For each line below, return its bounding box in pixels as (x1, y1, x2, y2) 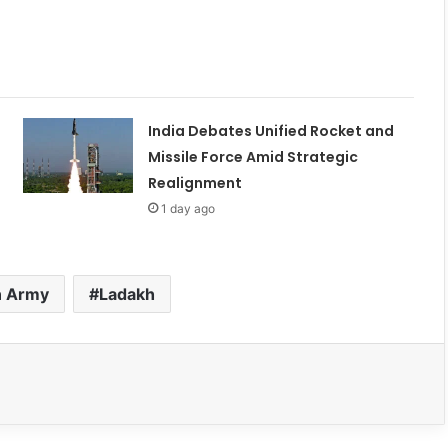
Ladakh (99, 283, 155, 304)
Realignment (147, 172, 242, 193)
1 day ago (160, 200, 215, 216)
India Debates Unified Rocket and (147, 120, 394, 141)
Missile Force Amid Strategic (147, 146, 358, 167)
